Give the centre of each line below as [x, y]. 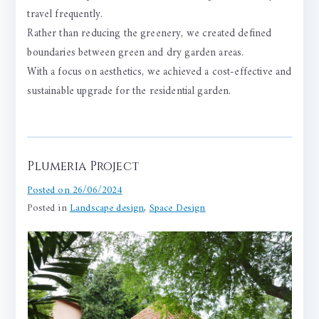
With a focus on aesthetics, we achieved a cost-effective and [159, 73]
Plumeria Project [83, 167]
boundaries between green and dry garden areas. [136, 53]
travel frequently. [65, 15]
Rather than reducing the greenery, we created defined [150, 34]
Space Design [177, 209]
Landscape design [107, 209]
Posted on [50, 191]
